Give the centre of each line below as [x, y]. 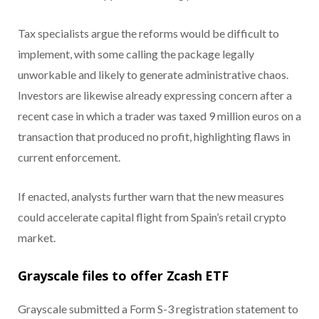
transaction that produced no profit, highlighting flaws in [154, 136]
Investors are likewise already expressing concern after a [155, 95]
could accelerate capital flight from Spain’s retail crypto [152, 216]
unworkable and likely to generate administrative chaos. [153, 74]
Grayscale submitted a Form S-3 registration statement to [158, 308]
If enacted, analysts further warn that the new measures [151, 196]
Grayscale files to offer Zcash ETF [123, 275]
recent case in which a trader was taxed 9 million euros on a [159, 115]
